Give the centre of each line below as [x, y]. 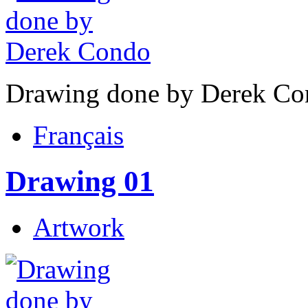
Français [78, 135]
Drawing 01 [80, 181]
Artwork [79, 228]
